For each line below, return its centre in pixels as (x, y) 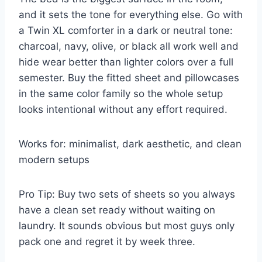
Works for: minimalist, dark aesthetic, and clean (130, 144)
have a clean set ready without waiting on (117, 210)
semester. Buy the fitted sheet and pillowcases (129, 77)
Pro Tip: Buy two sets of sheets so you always (127, 194)
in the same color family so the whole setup (121, 93)
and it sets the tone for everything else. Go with (131, 14)
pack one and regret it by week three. (107, 241)
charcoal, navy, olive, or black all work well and (129, 46)
